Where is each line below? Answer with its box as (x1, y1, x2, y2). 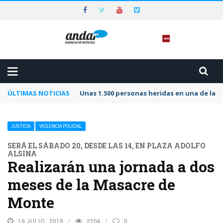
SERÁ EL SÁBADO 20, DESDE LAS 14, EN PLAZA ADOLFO (7, 141, 206, 151)
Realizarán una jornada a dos (7, 157, 215, 177)
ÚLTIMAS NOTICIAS (7, 89, 70, 98)
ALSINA (7, 149, 37, 159)
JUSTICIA (11, 123, 30, 130)
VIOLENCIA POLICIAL (39, 123, 82, 130)
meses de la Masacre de (7, 175, 175, 195)
